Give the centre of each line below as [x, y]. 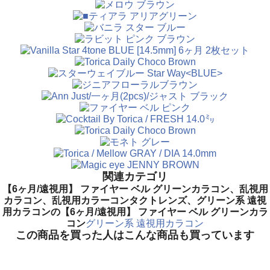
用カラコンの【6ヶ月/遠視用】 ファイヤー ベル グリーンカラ [135, 212]
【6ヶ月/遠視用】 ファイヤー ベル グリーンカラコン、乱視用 [135, 189]
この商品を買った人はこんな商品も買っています [135, 235]
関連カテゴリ [135, 176]
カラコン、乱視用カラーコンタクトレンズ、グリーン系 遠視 [135, 200]
